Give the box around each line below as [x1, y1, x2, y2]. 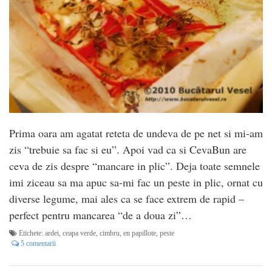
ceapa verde [63, 229, 96, 237]
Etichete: [17, 229, 45, 237]
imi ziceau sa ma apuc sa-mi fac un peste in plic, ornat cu [9, 174, 263, 189]
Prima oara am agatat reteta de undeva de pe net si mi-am [9, 125, 263, 140]
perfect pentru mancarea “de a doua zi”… [9, 207, 192, 222]
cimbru [100, 229, 120, 237]
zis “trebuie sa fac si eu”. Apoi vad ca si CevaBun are [9, 141, 246, 157]
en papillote [123, 229, 156, 237]
